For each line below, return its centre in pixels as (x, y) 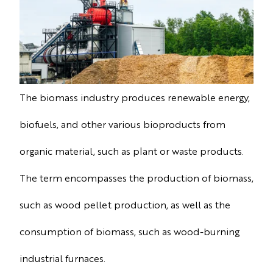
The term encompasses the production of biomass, (136, 178)
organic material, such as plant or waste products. (132, 151)
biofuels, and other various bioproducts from (122, 124)
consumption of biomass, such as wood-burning (129, 232)
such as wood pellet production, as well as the (125, 205)
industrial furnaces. (62, 258)
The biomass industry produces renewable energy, (135, 97)
